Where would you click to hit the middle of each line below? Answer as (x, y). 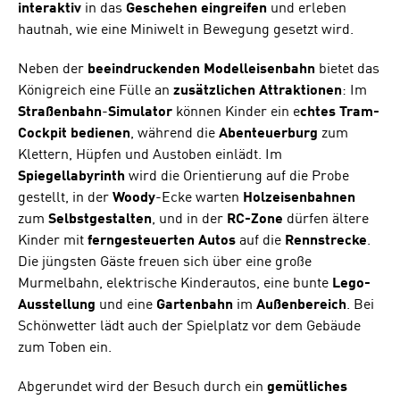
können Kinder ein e (236, 112)
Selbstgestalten (100, 219)
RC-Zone (255, 219)
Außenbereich (301, 305)
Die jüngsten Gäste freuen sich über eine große (165, 262)
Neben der (53, 69)
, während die (175, 133)
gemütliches (305, 387)
